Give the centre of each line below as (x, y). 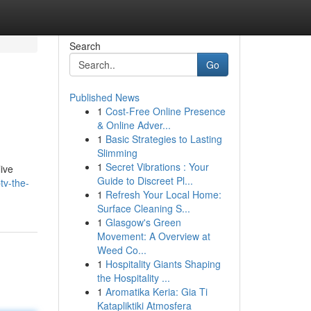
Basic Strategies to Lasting (163, 139)
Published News (104, 97)
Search (85, 46)
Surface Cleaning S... (143, 208)
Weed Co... (121, 250)
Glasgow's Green (143, 222)
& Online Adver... (134, 125)
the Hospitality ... (133, 278)
